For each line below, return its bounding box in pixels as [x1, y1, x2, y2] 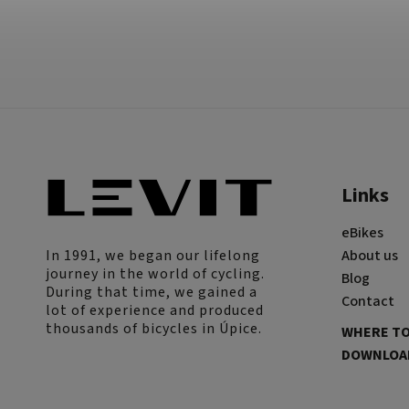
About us [341, 246, 398, 267]
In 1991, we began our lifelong [46, 245, 260, 266]
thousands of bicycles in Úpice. [46, 318, 262, 339]
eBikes [341, 223, 383, 244]
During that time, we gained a [46, 281, 257, 302]
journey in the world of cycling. [46, 263, 265, 284]
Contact [341, 291, 394, 312]
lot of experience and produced [46, 299, 264, 320]
